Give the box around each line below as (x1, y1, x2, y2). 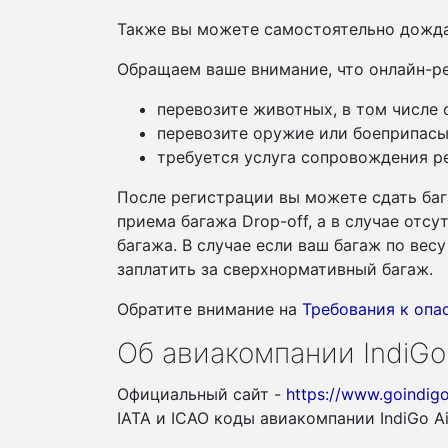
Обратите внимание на (117, 299, 302, 319)
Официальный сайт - (117, 384, 286, 404)
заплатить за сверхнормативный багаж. (117, 259, 433, 279)
